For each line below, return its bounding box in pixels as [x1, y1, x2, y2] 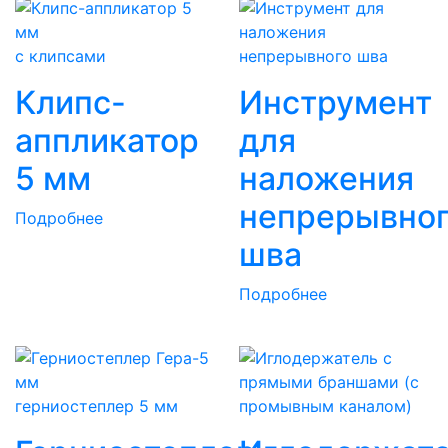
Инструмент [239, 82, 432, 122]
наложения [239, 158, 414, 198]
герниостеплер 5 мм [15, 395, 178, 416]
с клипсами [15, 45, 106, 66]
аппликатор [15, 120, 199, 160]
